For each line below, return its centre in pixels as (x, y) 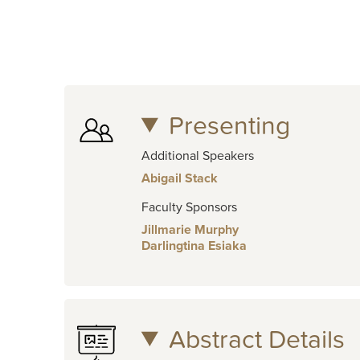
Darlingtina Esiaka (194, 245)
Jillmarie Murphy (190, 229)
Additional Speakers (197, 155)
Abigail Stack (179, 178)
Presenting (229, 126)
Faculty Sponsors (189, 207)
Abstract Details (256, 340)
